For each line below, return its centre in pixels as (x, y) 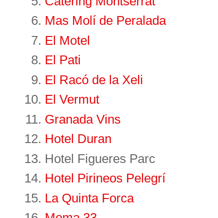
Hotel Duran (78, 139)
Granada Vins (83, 119)
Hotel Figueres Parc (100, 158)
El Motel (67, 40)
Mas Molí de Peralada (105, 21)
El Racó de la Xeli (94, 80)
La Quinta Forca (89, 198)
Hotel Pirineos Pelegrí (105, 178)
